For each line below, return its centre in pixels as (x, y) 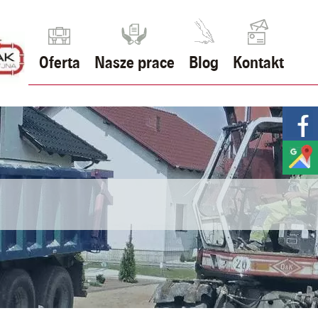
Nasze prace (134, 62)
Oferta (59, 62)
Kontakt (258, 62)
